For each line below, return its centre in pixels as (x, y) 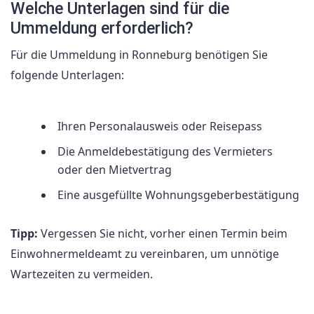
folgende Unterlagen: (67, 75)
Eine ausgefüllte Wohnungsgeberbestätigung (178, 194)
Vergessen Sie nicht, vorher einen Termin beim (163, 233)
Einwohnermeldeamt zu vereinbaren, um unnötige (145, 253)
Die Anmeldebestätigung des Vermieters (165, 151)
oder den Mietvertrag (115, 169)
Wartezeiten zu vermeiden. (82, 274)
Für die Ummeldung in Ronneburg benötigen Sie (139, 55)
